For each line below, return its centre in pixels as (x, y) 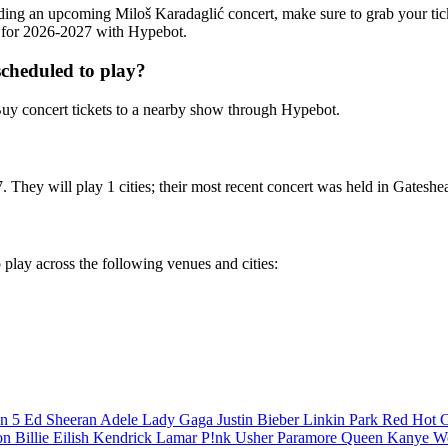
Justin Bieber (260, 420)
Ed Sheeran (62, 420)
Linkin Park (342, 420)
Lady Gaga (179, 420)
